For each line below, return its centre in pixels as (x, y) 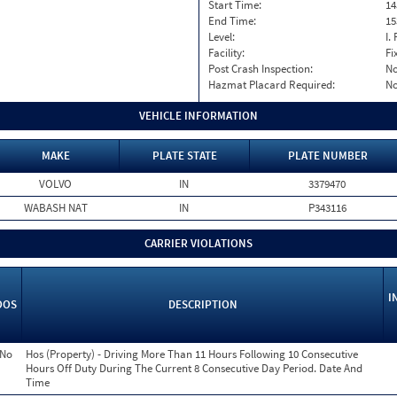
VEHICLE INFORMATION (198, 116)
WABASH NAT (55, 208)
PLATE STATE (184, 156)
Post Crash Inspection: (261, 69)
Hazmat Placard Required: (272, 85)
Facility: (226, 53)
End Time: (232, 21)
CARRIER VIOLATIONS (198, 243)
